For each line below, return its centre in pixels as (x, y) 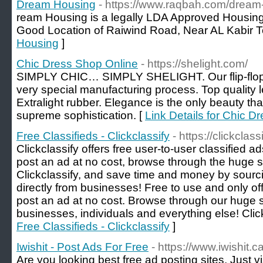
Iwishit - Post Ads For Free (82, 247)
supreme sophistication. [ (81, 115)
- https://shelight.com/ (194, 64)
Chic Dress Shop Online (77, 64)
